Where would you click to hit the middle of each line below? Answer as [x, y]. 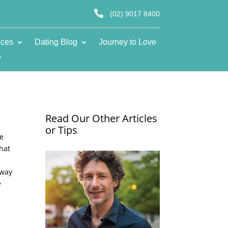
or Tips [62, 130]
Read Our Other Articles [102, 118]
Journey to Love [127, 42]
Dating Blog [56, 42]
